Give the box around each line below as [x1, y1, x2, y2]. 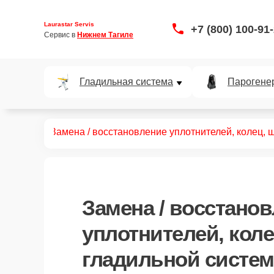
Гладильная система [80, 76, 173, 87]
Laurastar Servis [44, 20, 94, 28]
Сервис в [44, 30, 77, 39]
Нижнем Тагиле [77, 30, 133, 39]
